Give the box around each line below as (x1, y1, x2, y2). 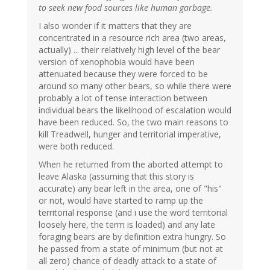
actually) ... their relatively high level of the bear (39, 44, 220, 56)
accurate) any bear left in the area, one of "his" (39, 183, 222, 195)
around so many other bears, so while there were (39, 80, 231, 92)
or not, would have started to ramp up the (39, 195, 203, 207)
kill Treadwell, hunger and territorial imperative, (39, 128, 221, 140)
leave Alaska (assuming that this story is (39, 171, 194, 183)
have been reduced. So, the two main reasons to (39, 116, 228, 128)
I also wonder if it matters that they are (39, 20, 192, 32)
